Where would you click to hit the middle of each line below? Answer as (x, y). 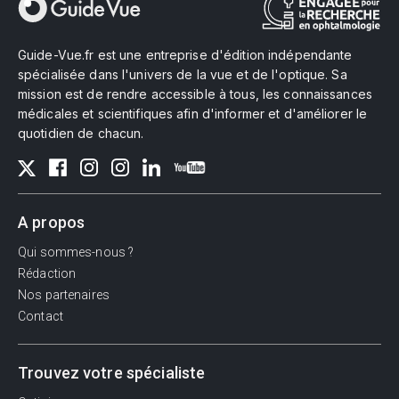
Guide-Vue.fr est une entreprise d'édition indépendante (185, 54)
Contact (41, 317)
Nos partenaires (64, 295)
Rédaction (47, 274)
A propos (52, 223)
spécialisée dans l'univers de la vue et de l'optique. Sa (183, 74)
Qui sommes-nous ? (76, 252)
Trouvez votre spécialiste (112, 373)
